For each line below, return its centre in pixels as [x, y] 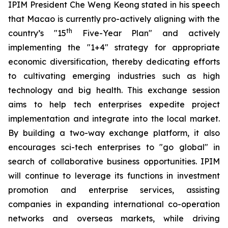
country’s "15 [37, 33]
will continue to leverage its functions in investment [114, 176]
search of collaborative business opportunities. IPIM [114, 161]
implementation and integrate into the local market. [114, 119]
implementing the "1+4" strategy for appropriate [114, 47]
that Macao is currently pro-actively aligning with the [114, 19]
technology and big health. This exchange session [114, 90]
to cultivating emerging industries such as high [114, 76]
